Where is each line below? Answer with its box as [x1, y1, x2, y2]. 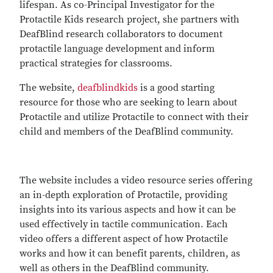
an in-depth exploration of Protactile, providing [19, 189, 227, 201]
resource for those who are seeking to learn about [19, 96, 237, 108]
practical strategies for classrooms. [19, 57, 175, 69]
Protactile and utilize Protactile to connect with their [19, 111, 249, 123]
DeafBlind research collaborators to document [19, 28, 222, 40]
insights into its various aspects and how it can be [19, 204, 236, 216]
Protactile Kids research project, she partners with [19, 13, 239, 26]
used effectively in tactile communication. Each [19, 218, 228, 230]
